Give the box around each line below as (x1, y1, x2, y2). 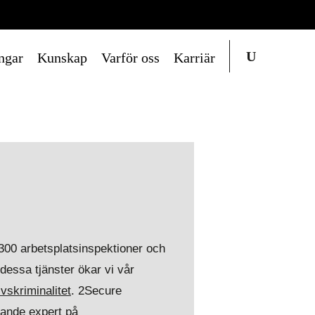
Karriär (174, 50, 215, 65)
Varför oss (101, 50, 160, 65)
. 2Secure (71, 284, 122, 297)
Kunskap (37, 50, 87, 65)
